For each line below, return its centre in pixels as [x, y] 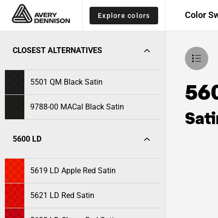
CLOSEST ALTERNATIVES [57, 50]
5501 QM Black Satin [66, 82]
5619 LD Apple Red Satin [73, 171]
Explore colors [124, 15]
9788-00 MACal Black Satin [77, 107]
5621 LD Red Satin [62, 195]
